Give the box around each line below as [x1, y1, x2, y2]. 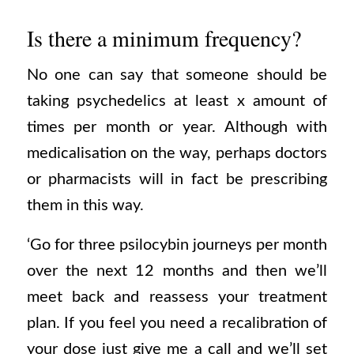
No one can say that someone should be [26, 67, 328, 84]
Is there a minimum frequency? [26, 22, 301, 53]
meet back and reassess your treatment [26, 288, 328, 305]
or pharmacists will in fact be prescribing [26, 171, 328, 188]
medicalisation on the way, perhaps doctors [26, 145, 328, 162]
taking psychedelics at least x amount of [26, 93, 328, 110]
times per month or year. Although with [26, 119, 328, 136]
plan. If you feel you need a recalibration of [26, 314, 328, 331]
